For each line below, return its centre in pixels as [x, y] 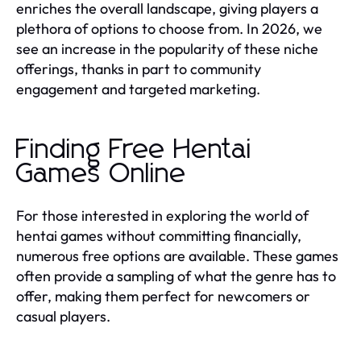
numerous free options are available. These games [177, 255]
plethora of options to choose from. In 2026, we [169, 28]
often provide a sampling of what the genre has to [176, 276]
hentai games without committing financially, [159, 235]
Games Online [102, 174]
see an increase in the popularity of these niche [167, 48]
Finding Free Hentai [134, 149]
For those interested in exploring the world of [162, 215]
